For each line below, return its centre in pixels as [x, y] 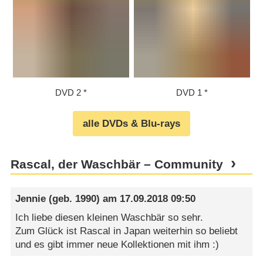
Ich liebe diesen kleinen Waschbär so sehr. [109, 217]
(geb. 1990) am [83, 199]
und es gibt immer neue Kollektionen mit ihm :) [117, 244]
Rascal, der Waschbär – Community [117, 164]
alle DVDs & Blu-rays [131, 123]
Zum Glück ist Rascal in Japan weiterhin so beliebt [127, 231]
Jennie [31, 199]
